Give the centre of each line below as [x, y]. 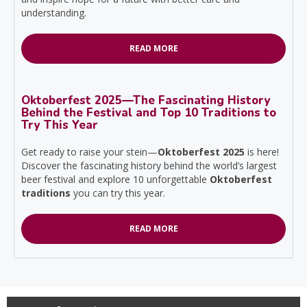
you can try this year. [118, 193]
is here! [262, 152]
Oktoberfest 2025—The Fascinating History [146, 101]
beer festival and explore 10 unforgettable [115, 180]
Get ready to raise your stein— [89, 152]
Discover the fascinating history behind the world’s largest [149, 166]
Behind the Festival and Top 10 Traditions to [149, 113]
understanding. [54, 13]
